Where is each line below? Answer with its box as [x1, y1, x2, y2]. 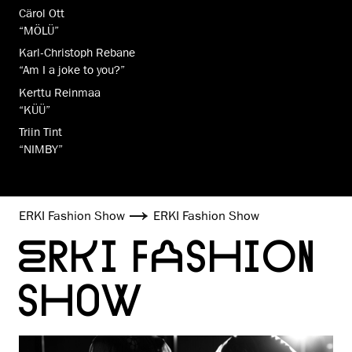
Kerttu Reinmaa [19, 85, 101, 100]
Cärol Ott [19, 5, 64, 20]
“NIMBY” [19, 141, 63, 156]
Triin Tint [19, 124, 62, 139]
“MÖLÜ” [19, 23, 59, 38]
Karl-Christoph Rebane [19, 46, 135, 60]
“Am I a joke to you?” [19, 63, 125, 78]
